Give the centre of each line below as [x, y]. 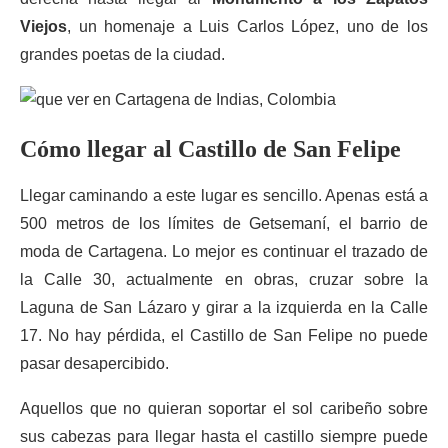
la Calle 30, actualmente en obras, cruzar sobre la [224, 279]
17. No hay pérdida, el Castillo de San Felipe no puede [224, 335]
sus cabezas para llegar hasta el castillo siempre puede [224, 436]
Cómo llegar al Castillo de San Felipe [210, 149]
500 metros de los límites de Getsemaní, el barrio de [224, 223]
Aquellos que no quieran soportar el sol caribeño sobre [224, 408]
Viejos [43, 26]
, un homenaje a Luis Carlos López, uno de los [247, 26]
